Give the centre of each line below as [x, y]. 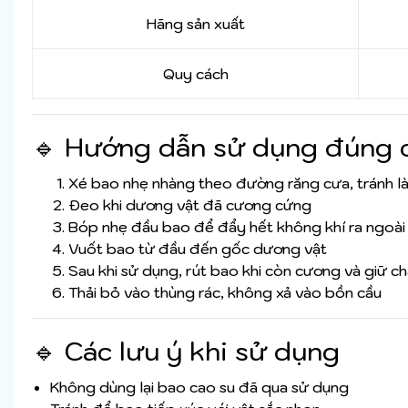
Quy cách [195, 74]
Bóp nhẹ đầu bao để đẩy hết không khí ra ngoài [237, 227]
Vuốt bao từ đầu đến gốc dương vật [198, 249]
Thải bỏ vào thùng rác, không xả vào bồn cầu [225, 293]
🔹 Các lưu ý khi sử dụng [186, 352]
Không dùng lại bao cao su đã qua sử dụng [199, 388]
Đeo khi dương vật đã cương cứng [190, 205]
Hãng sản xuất [195, 24]
